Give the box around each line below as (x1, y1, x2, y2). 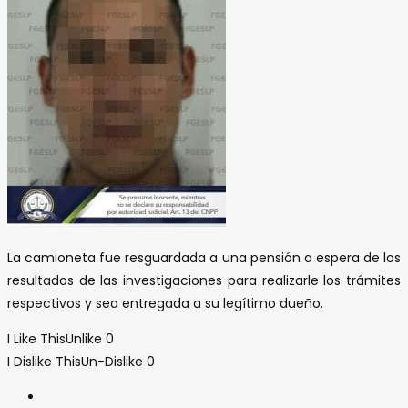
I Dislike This (7, 352, 81, 371)
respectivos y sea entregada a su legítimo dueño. (7, 293, 323, 312)
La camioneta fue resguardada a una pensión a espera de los (7, 248, 401, 267)
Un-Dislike (81, 352, 143, 371)
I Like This (7, 329, 66, 348)
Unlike (66, 329, 102, 348)
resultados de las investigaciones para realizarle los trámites (7, 270, 401, 290)
